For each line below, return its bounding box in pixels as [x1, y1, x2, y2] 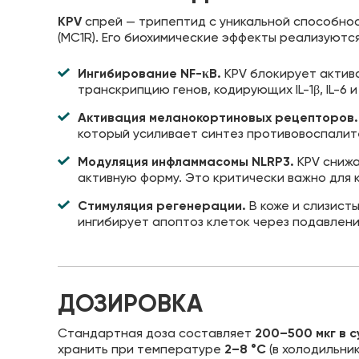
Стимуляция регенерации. [78, 197, 246, 213]
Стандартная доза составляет [58, 325, 255, 341]
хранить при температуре [58, 341, 224, 357]
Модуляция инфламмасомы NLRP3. [78, 153, 294, 169]
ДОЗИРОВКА [58, 288, 203, 318]
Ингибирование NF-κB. [78, 65, 221, 81]
